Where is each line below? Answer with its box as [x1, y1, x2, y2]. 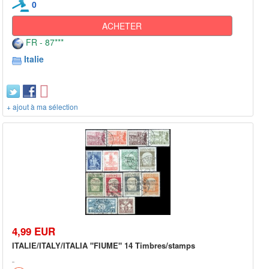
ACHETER [102, 20, 142, 32]
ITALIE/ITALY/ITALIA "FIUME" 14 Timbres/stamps [12, 239, 195, 251]
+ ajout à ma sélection [7, 101, 78, 112]
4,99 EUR [12, 223, 55, 238]
